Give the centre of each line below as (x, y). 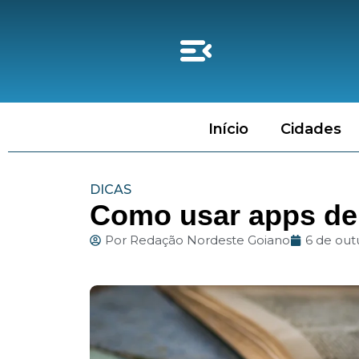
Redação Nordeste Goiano (208, 240)
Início (228, 129)
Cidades (311, 129)
